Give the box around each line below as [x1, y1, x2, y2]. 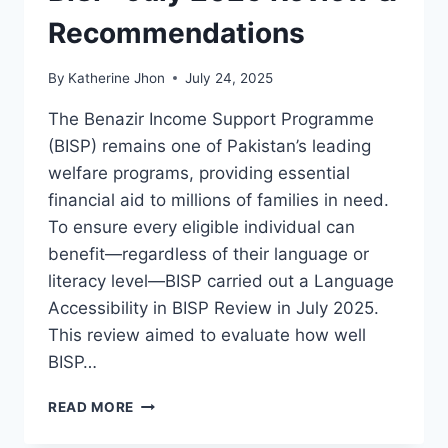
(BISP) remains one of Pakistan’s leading [48, 135, 371, 156]
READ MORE [48, 398, 135, 415]
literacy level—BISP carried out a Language [48, 270, 394, 291]
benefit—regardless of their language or [48, 243, 369, 264]
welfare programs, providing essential [48, 162, 350, 183]
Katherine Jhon [68, 69, 166, 86]
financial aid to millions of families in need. [48, 189, 389, 210]
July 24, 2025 [185, 69, 274, 86]
